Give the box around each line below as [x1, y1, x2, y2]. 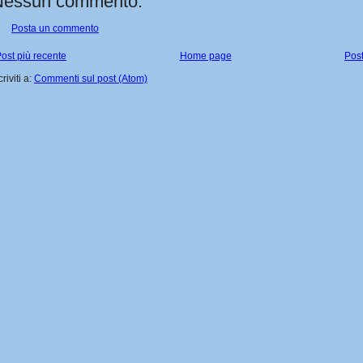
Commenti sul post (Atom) [34, 73, 147, 85]
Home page [179, 50, 232, 62]
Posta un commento [11, 23, 99, 35]
